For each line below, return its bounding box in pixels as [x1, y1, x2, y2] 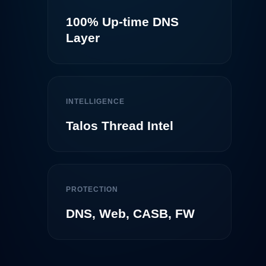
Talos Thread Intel [66, 119, 173, 132]
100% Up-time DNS [66, 15, 179, 28]
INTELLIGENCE [66, 97, 125, 106]
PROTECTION [66, 185, 118, 194]
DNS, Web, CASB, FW [66, 207, 195, 220]
